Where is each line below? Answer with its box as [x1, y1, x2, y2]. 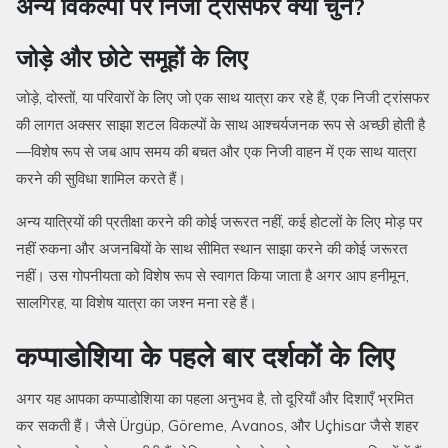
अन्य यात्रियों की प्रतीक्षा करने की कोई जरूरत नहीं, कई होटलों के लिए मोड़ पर [16, 212, 423, 232]
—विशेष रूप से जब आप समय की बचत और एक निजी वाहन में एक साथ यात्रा [16, 142, 416, 162]
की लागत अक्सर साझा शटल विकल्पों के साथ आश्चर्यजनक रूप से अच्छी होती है [16, 115, 425, 135]
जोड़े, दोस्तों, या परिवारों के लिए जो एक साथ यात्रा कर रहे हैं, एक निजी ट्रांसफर [16, 88, 430, 108]
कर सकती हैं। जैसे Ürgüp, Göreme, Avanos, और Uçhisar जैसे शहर [16, 416, 419, 436]
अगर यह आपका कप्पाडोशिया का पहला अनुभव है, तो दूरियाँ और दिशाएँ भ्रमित [16, 389, 413, 409]
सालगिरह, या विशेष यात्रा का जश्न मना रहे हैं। [16, 293, 257, 313]
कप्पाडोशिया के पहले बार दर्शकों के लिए [16, 339, 394, 375]
